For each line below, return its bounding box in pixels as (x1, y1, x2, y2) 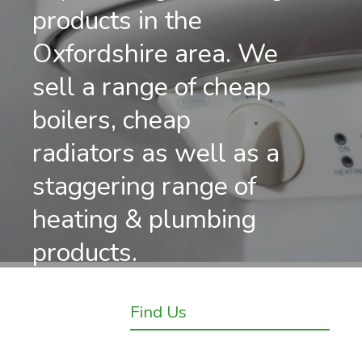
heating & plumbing (32, 201, 257, 237)
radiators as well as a (32, 135, 280, 170)
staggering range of (32, 168, 257, 204)
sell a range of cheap (32, 69, 271, 104)
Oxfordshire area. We (32, 36, 279, 71)
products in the (32, 2, 203, 38)
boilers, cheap (32, 102, 192, 137)
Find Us (130, 301, 187, 324)
